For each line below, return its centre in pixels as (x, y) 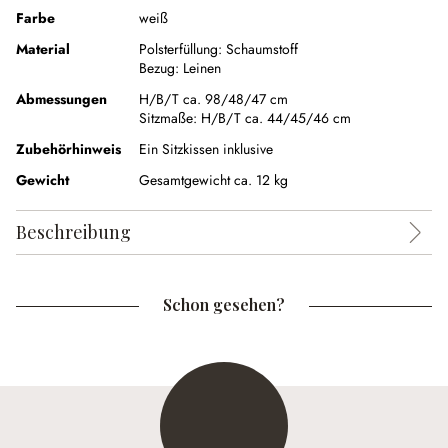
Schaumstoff (262, 49)
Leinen (202, 68)
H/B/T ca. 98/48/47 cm (213, 99)
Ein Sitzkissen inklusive (206, 149)
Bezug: (159, 68)
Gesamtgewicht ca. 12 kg (213, 180)
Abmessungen (61, 99)
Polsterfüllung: (180, 49)
